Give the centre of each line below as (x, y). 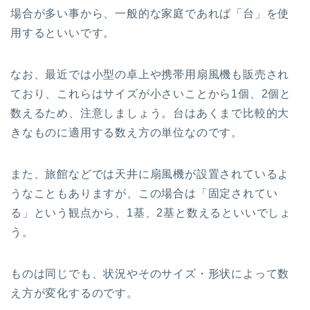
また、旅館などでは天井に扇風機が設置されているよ (150, 174)
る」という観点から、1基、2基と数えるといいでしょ (151, 213)
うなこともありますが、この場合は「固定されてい (144, 194)
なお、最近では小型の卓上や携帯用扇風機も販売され (150, 75)
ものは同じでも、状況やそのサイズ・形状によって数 (150, 274)
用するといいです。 (63, 33)
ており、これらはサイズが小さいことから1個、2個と (151, 94)
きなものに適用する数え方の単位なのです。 (127, 133)
